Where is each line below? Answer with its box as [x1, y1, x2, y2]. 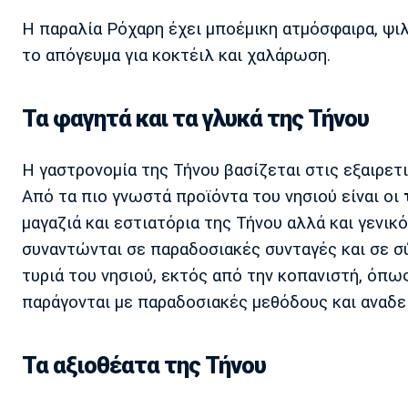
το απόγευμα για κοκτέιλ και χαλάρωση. [22, 45, 331, 66]
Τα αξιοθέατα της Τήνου [22, 352, 266, 380]
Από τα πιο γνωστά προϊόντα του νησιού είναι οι [22, 186, 403, 207]
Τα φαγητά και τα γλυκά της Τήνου [22, 105, 369, 133]
